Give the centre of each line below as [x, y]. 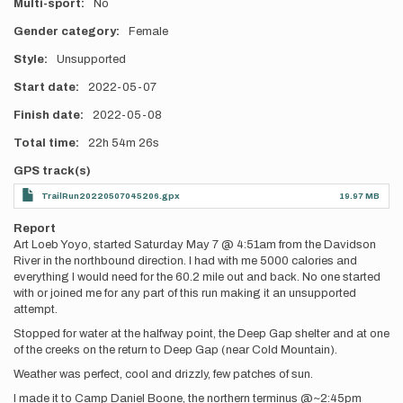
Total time [45, 143]
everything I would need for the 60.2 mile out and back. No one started [197, 277]
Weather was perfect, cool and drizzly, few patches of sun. [163, 374]
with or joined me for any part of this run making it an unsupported [185, 293]
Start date [45, 87]
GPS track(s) [52, 171]
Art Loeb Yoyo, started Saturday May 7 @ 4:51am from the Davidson [195, 245]
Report [35, 228]
